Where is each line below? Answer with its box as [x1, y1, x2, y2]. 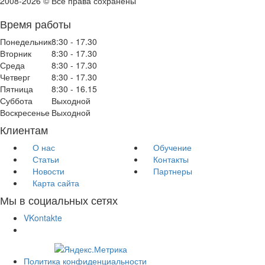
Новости [33, 165, 64, 177]
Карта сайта [33, 177, 79, 189]
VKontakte [24, 212, 62, 224]
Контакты [153, 153, 189, 166]
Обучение [153, 141, 192, 154]
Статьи [33, 153, 59, 166]
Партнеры [153, 165, 192, 177]
